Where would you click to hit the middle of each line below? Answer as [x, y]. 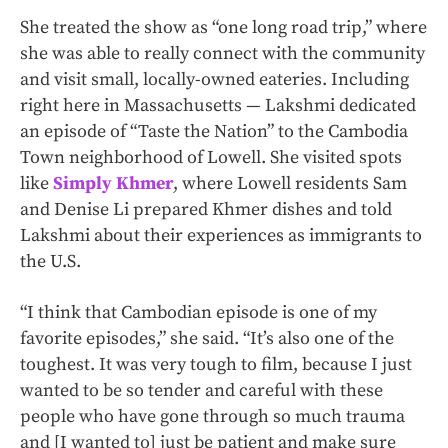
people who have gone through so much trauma [212, 417]
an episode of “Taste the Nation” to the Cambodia [214, 132]
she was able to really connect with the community [222, 54]
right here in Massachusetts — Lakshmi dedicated [218, 106]
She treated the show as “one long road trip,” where [223, 28]
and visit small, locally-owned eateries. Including [214, 80]
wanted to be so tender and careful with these [201, 391]
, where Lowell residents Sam [290, 184]
